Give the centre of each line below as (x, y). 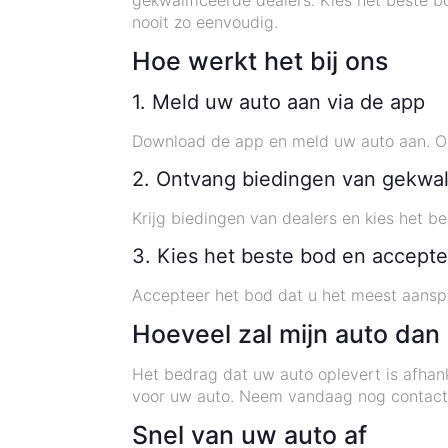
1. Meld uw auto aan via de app (279, 102)
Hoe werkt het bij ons (260, 61)
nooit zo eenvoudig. (205, 22)
